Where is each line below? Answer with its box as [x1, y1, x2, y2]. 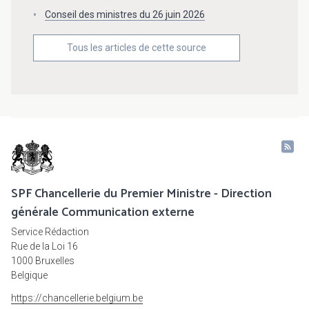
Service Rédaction [11, 226, 89, 238]
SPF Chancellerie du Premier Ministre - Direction [11, 183, 272, 205]
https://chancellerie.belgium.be [11, 292, 143, 304]
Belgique [11, 270, 48, 281]
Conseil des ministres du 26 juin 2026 [45, 9, 205, 21]
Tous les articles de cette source [67, 42, 206, 54]
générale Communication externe [11, 202, 195, 223]
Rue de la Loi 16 [11, 241, 78, 252]
